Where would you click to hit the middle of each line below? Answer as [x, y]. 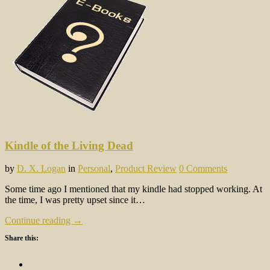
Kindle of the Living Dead [69, 145]
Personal [94, 169]
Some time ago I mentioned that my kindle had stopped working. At [133, 189]
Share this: [22, 238]
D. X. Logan [41, 169]
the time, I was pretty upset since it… [75, 200]
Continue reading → [44, 221]
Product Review [146, 169]
